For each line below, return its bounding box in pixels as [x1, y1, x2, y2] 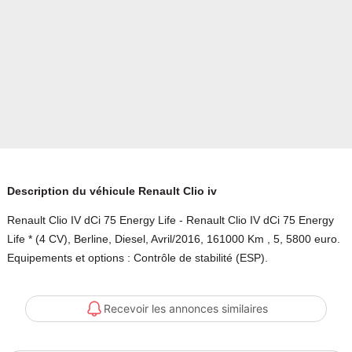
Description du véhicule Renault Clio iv [6, 185, 217, 198]
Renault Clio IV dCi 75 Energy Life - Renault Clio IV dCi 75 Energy [6, 214, 334, 227]
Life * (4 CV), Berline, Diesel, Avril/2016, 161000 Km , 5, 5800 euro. [6, 233, 340, 246]
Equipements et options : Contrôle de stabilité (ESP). [6, 251, 268, 265]
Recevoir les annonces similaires [103, 302, 268, 316]
